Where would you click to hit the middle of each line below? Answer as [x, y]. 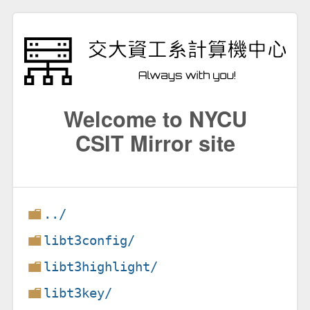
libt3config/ [90, 240]
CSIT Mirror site [155, 142]
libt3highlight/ [101, 266]
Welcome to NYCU [155, 118]
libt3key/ [78, 293]
